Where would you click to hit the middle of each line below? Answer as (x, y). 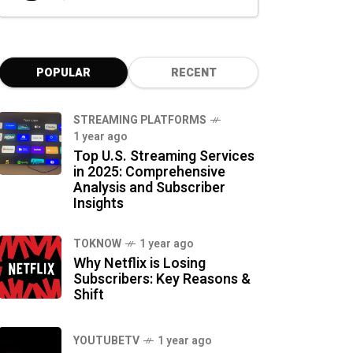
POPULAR (63, 73)
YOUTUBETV (106, 341)
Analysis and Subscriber (149, 188)
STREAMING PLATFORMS (140, 120)
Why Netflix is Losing (139, 264)
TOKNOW (97, 244)
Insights (98, 204)
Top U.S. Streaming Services (164, 156)
